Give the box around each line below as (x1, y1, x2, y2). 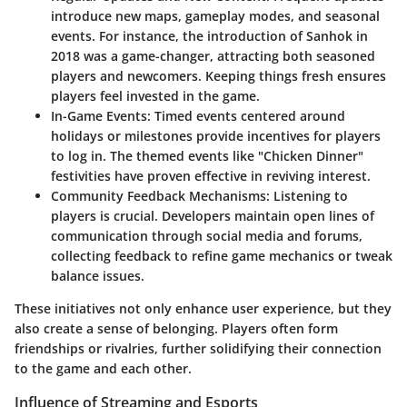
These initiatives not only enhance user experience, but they (15, 300, 392, 318)
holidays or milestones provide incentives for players (51, 127, 381, 145)
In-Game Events (51, 107, 147, 125)
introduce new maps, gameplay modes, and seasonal (51, 7, 380, 25)
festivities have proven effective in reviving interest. (51, 167, 371, 185)
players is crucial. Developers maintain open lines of (51, 207, 374, 225)
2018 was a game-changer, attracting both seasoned (51, 47, 375, 65)
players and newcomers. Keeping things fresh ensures (51, 67, 386, 85)
